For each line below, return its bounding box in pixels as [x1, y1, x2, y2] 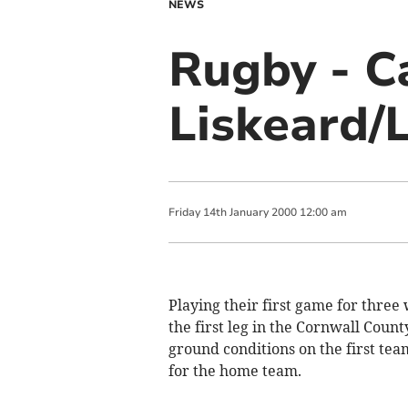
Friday [168, 205, 200, 219]
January [229, 205, 269, 219]
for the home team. [168, 362, 301, 380]
